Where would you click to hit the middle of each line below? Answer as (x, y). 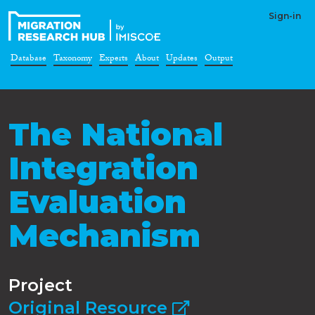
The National (116, 135)
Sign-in (285, 16)
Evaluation (97, 202)
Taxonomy (73, 59)
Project (40, 285)
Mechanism (104, 236)
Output (219, 59)
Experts (114, 59)
